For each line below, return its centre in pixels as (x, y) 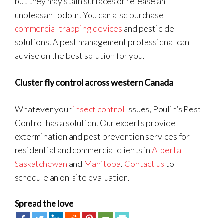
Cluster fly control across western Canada (94, 82)
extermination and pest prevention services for (102, 136)
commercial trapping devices (68, 28)
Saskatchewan (41, 163)
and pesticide (148, 28)
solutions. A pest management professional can (102, 42)
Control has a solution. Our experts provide (95, 123)
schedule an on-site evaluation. (72, 177)
